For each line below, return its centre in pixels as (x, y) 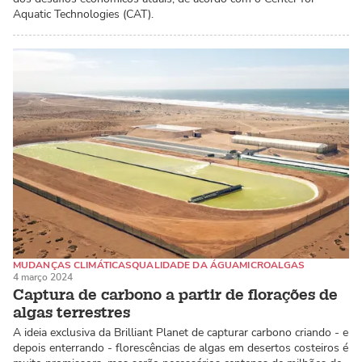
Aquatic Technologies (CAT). (83, 15)
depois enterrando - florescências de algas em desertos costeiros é (181, 347)
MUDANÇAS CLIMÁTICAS (73, 265)
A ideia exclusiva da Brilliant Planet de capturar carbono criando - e (181, 332)
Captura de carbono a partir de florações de (175, 295)
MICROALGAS (272, 265)
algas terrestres (72, 312)
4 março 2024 (43, 278)
